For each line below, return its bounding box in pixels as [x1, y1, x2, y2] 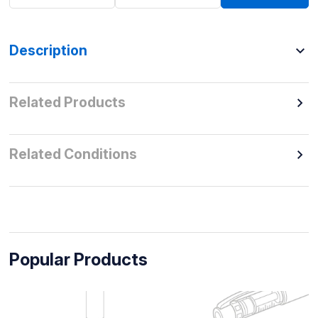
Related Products [9, 94, 126, 111]
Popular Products [9, 248, 148, 270]
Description [9, 42, 87, 60]
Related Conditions [9, 146, 137, 163]
